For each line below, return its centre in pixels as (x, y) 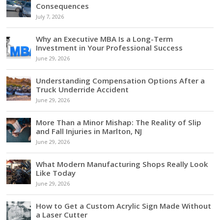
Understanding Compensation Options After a (121, 81)
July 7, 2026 (50, 17)
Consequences (63, 6)
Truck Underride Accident (82, 90)
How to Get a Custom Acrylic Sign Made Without (124, 206)
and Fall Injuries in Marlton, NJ (89, 131)
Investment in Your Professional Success (110, 48)
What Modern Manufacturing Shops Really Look (122, 164)
